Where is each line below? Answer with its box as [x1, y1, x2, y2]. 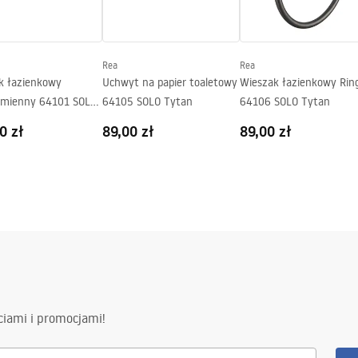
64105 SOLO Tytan [102, 94, 193, 109]
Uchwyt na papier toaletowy [102, 75, 237, 89]
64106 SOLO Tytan [240, 94, 330, 109]
